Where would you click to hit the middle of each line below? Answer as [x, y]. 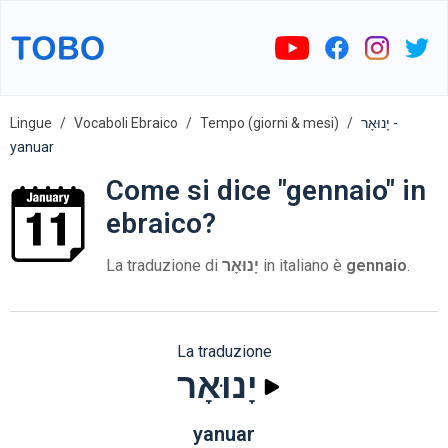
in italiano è [302, 265]
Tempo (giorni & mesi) [269, 123]
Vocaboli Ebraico [126, 123]
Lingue [31, 123]
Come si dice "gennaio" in [265, 190]
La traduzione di [163, 265]
